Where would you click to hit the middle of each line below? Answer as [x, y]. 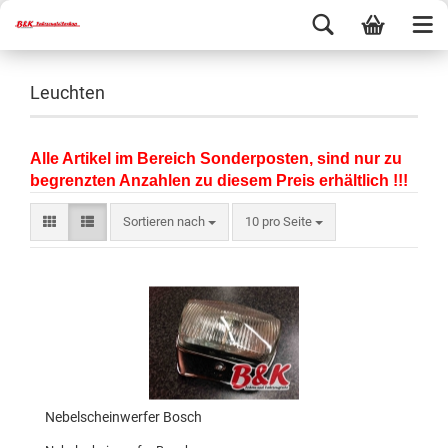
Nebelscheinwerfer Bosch [123, 417]
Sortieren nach [165, 221]
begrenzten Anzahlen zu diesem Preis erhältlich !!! [219, 180]
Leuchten [67, 92]
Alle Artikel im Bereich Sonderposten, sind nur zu [216, 158]
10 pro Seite [278, 221]
